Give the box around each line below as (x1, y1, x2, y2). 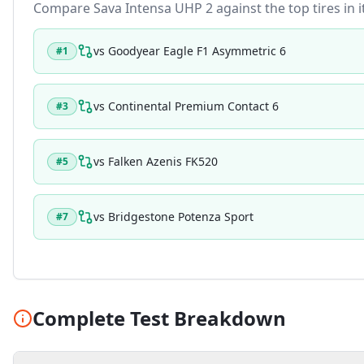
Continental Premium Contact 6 (108, 98, 279, 114)
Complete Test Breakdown (32, 305, 286, 331)
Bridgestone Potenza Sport (108, 209, 253, 224)
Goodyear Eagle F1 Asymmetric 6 (108, 43, 286, 58)
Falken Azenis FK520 (108, 154, 218, 169)
